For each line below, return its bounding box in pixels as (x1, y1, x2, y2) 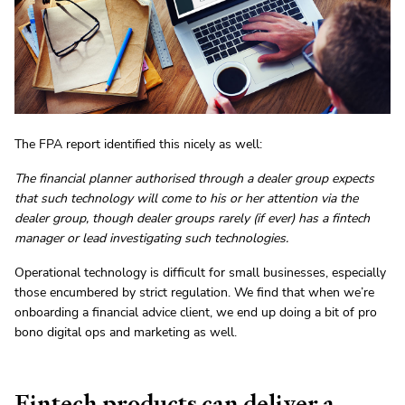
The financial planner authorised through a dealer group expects (14, 170, 374, 188)
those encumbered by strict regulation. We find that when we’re (14, 284, 374, 302)
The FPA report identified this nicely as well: (14, 136, 262, 154)
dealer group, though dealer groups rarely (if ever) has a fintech (14, 210, 370, 228)
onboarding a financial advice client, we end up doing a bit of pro (14, 304, 377, 322)
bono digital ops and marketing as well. (14, 324, 237, 342)
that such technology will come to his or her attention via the (14, 190, 358, 208)
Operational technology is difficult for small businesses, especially (14, 264, 386, 282)
